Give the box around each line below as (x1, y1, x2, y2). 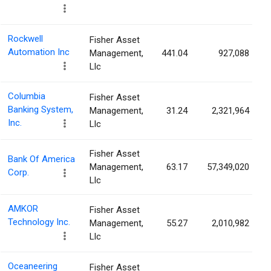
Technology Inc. (8, 217, 70, 228)
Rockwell (8, 33, 43, 45)
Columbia (8, 91, 45, 102)
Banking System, (8, 104, 73, 116)
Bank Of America (8, 154, 75, 165)
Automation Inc (8, 47, 70, 58)
